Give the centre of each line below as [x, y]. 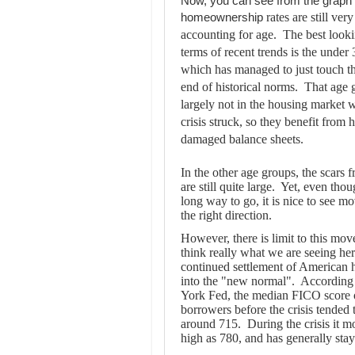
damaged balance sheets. [242, 139]
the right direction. [226, 215]
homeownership [223, 17]
